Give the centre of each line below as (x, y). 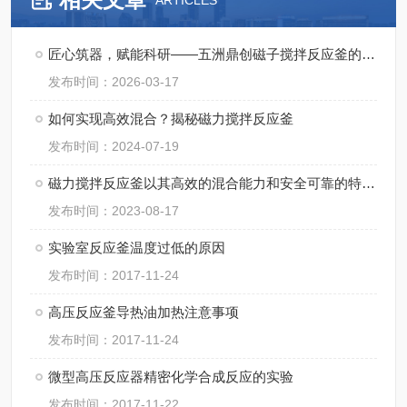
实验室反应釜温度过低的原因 (137, 248)
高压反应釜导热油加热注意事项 (144, 312)
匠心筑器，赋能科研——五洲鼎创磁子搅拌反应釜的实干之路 (368, 54)
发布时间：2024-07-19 (114, 146)
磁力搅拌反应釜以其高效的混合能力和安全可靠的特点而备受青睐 (368, 183)
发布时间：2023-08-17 (114, 211)
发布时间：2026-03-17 (114, 82)
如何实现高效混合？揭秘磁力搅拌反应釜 (171, 119)
